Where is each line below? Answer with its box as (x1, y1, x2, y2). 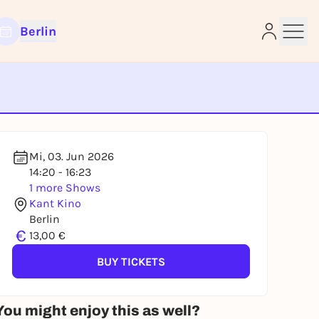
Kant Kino (29, 197, 81, 210)
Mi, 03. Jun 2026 (29, 150, 114, 163)
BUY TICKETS (97, 254, 165, 268)
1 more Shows (29, 181, 100, 194)
